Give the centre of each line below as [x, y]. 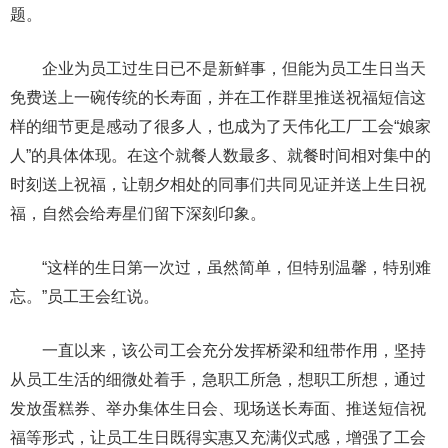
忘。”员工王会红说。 [84, 296]
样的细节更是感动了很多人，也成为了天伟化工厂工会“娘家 [220, 126]
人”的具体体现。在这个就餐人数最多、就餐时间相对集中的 [220, 155]
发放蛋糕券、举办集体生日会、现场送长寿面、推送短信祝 [218, 408]
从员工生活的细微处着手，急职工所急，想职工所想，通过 [218, 379]
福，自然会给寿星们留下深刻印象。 [138, 213]
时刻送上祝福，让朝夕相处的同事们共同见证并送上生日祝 [218, 184]
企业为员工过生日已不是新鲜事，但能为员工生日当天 [218, 68]
